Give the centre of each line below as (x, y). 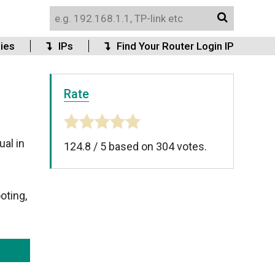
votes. (191, 146)
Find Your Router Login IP (175, 46)
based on (131, 146)
